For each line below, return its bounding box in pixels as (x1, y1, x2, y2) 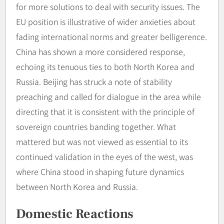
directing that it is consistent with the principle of (16, 105, 194, 117)
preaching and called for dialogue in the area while (16, 90, 201, 102)
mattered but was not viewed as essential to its (16, 135, 188, 147)
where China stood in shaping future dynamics (16, 165, 184, 177)
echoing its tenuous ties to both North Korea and (16, 60, 194, 72)
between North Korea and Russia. (16, 180, 138, 192)
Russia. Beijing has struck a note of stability (16, 75, 172, 87)
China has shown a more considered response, (16, 45, 185, 57)
